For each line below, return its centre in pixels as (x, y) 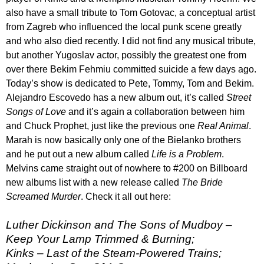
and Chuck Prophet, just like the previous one (102, 126)
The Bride (202, 183)
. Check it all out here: (126, 197)
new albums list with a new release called (94, 183)
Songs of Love (36, 112)
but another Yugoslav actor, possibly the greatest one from (126, 55)
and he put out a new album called (79, 154)
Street (239, 98)
